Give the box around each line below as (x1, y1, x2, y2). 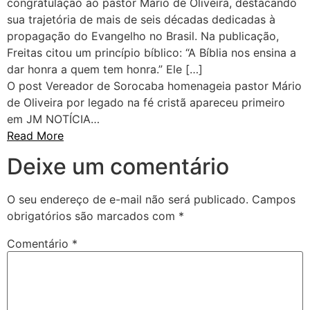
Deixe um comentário (7, 153, 229, 181)
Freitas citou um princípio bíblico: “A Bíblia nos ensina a (7, 46, 296, 60)
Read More (7, 129, 64, 143)
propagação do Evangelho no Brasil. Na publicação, (7, 29, 279, 43)
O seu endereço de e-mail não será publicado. (7, 192, 248, 207)
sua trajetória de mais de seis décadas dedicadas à (7, 12, 275, 26)
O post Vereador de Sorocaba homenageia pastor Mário (7, 79, 302, 93)
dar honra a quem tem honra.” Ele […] (7, 62, 203, 76)
